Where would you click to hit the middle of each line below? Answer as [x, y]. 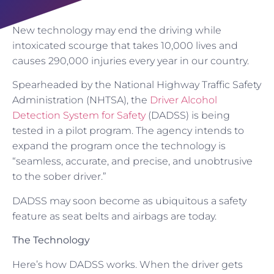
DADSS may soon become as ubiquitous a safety [129, 201]
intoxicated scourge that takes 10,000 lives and [125, 46]
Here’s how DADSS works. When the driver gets [128, 264]
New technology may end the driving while [117, 30]
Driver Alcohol [183, 100]
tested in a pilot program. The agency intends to [128, 131]
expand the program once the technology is [119, 146]
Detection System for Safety [79, 116]
